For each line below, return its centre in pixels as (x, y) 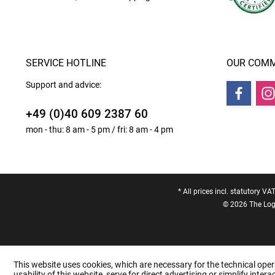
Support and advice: (64, 85)
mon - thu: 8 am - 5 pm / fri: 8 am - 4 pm (99, 130)
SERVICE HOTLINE (66, 63)
